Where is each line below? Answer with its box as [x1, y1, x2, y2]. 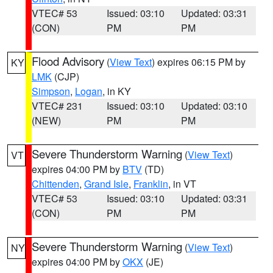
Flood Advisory [32, 53, 104, 69]
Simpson [32, 84, 70, 98]
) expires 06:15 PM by [152, 55, 246, 69]
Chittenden [32, 177, 79, 191]
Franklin [133, 177, 168, 191]
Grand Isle [84, 177, 129, 191]
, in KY [102, 84, 131, 98]
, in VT [168, 177, 196, 191]
